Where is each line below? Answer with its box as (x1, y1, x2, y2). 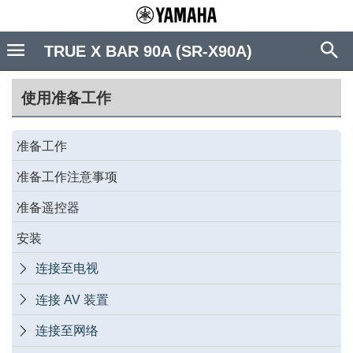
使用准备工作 (21, 90, 111, 106)
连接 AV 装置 (35, 292, 109, 307)
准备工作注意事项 (17, 169, 117, 184)
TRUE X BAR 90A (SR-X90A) (44, 43, 252, 60)
